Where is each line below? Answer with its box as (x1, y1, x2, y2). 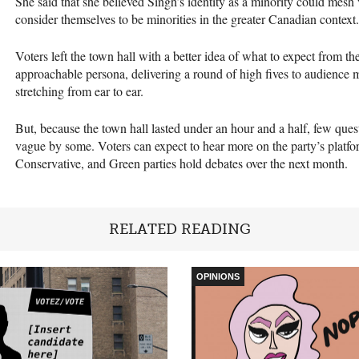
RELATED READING (108, 220, 251, 238)
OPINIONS (196, 271, 240, 281)
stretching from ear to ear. (15, 82, 143, 99)
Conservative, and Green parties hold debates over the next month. (15, 154, 348, 171)
